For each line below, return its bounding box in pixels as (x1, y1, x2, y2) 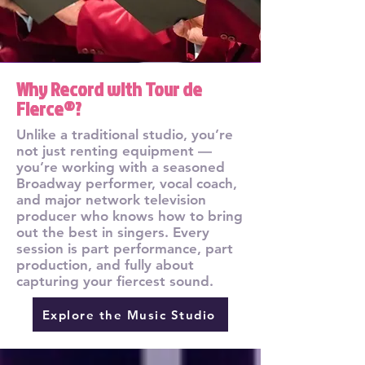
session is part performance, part (16, 240, 233, 257)
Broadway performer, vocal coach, (16, 175, 237, 191)
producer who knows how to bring (16, 208, 243, 224)
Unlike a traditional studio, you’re (16, 126, 233, 143)
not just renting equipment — (16, 143, 212, 159)
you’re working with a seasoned (16, 159, 225, 175)
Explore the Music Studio (42, 306, 216, 323)
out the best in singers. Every (16, 224, 209, 240)
